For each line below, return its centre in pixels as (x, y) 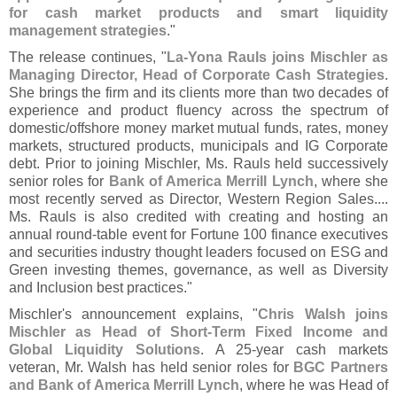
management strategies (88, 31)
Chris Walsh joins (323, 314)
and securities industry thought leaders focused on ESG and (198, 252)
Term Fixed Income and (300, 332)
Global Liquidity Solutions (105, 350)
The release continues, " (88, 57)
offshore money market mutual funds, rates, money (229, 128)
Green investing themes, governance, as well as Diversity (198, 270)
